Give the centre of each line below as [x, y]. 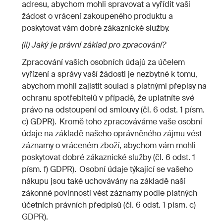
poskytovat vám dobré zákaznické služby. [96, 28]
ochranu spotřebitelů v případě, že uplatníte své [108, 98]
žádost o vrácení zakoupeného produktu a [97, 16]
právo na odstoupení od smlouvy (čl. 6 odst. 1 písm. [113, 110]
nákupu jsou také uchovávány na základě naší [104, 181]
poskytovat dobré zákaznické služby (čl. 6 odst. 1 [109, 157]
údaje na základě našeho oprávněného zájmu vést [112, 133]
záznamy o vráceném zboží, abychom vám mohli [109, 145]
